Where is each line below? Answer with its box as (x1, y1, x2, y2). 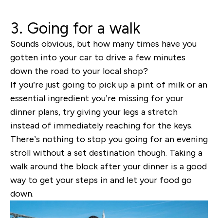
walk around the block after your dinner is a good (10, 162, 207, 172)
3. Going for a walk (10, 19, 140, 37)
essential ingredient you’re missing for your (10, 93, 183, 104)
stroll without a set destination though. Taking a (10, 148, 202, 158)
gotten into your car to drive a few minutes (10, 53, 185, 63)
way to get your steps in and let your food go (10, 175, 192, 185)
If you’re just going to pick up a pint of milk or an (10, 80, 207, 90)
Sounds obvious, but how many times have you (10, 39, 197, 49)
